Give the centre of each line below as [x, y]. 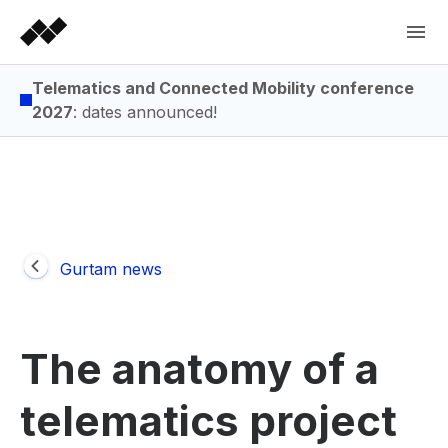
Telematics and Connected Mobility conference [223, 88]
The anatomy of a [199, 368]
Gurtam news [111, 269]
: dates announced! [145, 112]
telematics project [208, 420]
